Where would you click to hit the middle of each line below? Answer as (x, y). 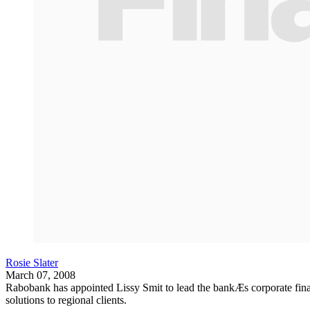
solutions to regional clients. (66, 300)
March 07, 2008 (40, 275)
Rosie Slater (32, 263)
